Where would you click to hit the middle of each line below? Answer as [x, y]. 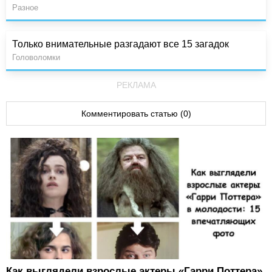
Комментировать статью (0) [136, 114]
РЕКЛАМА [136, 85]
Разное [25, 8]
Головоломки [36, 58]
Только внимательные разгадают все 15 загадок [121, 44]
